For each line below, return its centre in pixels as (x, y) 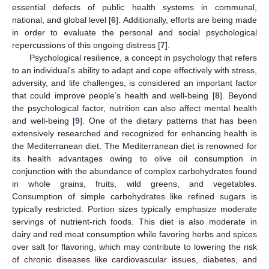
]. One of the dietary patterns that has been (169, 120)
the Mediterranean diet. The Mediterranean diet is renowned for (134, 146)
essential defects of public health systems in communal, (134, 7)
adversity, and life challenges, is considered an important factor (134, 83)
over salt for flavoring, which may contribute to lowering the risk (134, 246)
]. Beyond (238, 95)
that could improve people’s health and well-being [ (113, 95)
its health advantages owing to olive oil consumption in (134, 158)
